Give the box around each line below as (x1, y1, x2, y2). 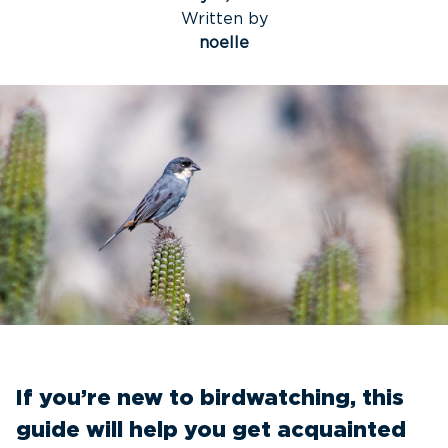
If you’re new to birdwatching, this (16, 387, 404, 409)
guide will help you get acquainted (16, 419, 406, 441)
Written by (180, 11, 268, 27)
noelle (199, 35, 249, 51)
